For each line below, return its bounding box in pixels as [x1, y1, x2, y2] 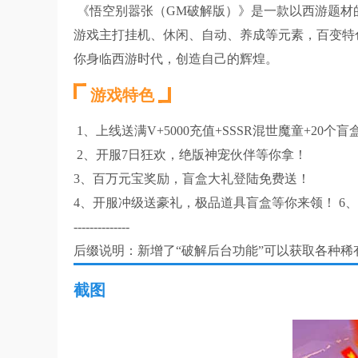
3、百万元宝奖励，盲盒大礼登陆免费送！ [74, 172, 310, 185]
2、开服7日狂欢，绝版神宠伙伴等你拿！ [74, 148, 307, 161]
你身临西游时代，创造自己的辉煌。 [74, 52, 278, 66]
